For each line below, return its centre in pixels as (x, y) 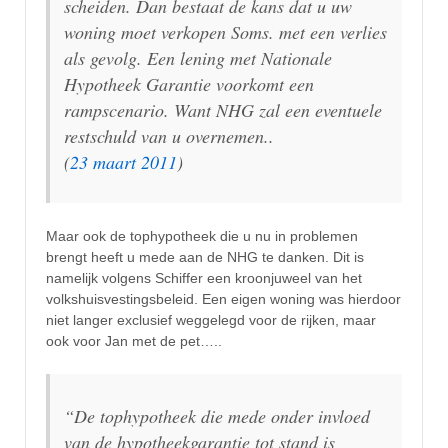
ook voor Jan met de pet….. (134, 340)
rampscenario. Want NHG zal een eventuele (223, 109)
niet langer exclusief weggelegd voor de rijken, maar (211, 319)
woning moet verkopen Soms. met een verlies (225, 31)
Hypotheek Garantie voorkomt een (189, 83)
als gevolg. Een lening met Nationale (198, 57)
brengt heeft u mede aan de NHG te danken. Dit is (205, 256)
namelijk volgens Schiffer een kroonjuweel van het (204, 277)
